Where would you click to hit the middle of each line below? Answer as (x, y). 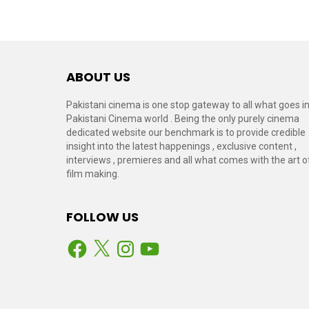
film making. (93, 174)
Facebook (87, 242)
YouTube (158, 242)
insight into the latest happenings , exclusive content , (181, 147)
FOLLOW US (102, 217)
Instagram (136, 242)
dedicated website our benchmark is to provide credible (186, 133)
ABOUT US (98, 77)
